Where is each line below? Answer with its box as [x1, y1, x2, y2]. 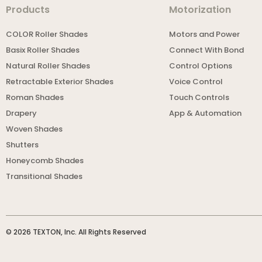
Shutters [6, 139, 39, 151]
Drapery [6, 108, 37, 119]
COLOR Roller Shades [6, 29, 88, 40]
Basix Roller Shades [6, 44, 80, 56]
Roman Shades [6, 92, 64, 104]
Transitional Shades [6, 171, 82, 182]
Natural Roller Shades [6, 60, 90, 72]
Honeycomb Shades [6, 155, 84, 167]
